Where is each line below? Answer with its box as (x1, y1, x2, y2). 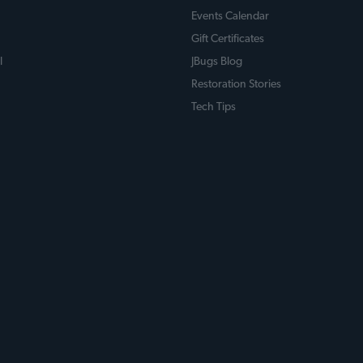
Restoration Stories (191, 79, 281, 90)
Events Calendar (191, 11, 269, 22)
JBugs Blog (191, 56, 242, 67)
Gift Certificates (191, 33, 264, 45)
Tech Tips (191, 101, 236, 113)
